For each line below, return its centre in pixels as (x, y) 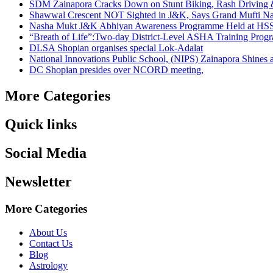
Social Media (46, 153)
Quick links (41, 125)
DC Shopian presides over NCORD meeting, (116, 70)
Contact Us (51, 243)
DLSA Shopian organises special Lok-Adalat (116, 48)
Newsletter (38, 182)
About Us (48, 232)
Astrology (48, 265)
